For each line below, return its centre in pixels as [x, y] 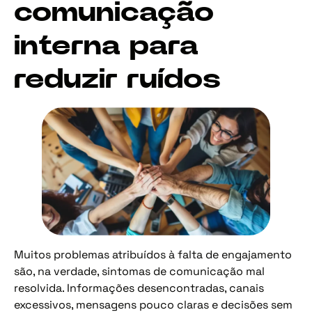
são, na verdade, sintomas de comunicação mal [139, 272]
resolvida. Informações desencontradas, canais [139, 288]
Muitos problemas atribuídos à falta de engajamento [153, 255]
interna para [106, 46]
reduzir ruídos [117, 79]
